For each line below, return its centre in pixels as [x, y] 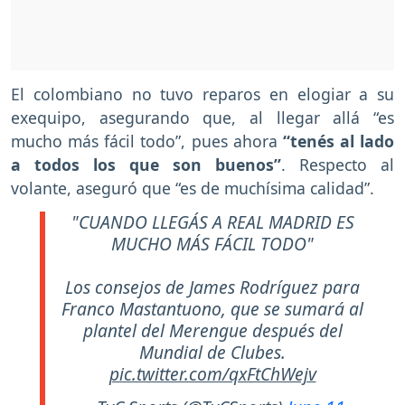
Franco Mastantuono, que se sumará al [212, 309]
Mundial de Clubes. [212, 353]
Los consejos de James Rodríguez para [212, 287]
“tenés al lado [338, 141]
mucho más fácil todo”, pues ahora [147, 141]
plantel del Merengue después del [212, 331]
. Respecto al [338, 165]
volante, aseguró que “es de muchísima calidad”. [193, 188]
